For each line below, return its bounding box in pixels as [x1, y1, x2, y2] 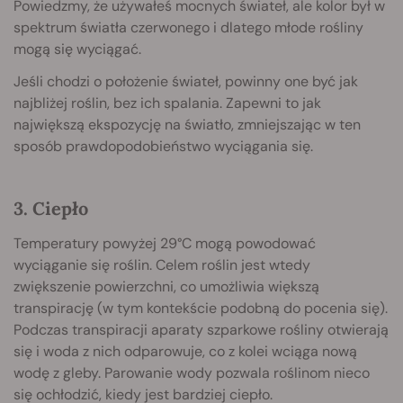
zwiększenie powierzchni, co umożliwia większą [13, 277, 319, 297]
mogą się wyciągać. [13, 40, 141, 59]
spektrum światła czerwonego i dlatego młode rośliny [13, 18, 363, 38]
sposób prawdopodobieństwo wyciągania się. [13, 137, 313, 157]
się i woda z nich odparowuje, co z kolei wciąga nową [13, 342, 357, 362]
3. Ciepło [13, 197, 88, 220]
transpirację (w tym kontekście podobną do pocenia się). [13, 299, 388, 318]
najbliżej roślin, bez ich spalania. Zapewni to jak [13, 94, 321, 113]
